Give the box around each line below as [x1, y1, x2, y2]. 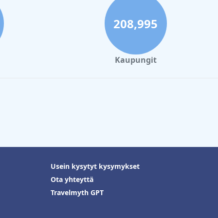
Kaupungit [114, 54, 157, 66]
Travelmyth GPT [51, 188, 104, 198]
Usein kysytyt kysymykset [51, 162, 140, 171]
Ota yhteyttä [51, 175, 93, 184]
